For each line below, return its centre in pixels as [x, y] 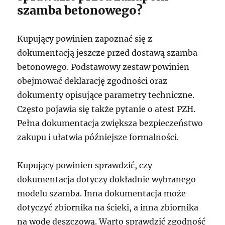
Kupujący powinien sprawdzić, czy [85, 165]
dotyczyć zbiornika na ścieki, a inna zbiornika [108, 207]
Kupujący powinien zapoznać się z [85, 39]
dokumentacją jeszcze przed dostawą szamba [107, 53]
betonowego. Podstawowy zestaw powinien [103, 67]
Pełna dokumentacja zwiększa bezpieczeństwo [110, 123]
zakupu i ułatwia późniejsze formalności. [98, 137]
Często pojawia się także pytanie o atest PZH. [106, 109]
